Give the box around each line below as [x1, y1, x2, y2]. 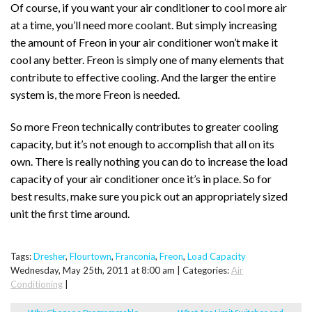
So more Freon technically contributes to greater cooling [10, 120, 279, 134]
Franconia [116, 250, 155, 262]
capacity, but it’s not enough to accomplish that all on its [10, 137, 274, 151]
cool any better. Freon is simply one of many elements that [10, 53, 284, 67]
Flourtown [70, 250, 111, 262]
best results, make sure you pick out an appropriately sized [10, 189, 288, 203]
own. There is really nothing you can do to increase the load [10, 155, 288, 169]
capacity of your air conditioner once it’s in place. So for [10, 172, 272, 186]
